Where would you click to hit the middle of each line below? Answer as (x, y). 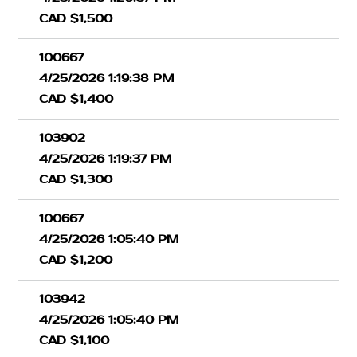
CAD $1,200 (76, 260)
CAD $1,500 (76, 18)
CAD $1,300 (76, 179)
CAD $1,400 (76, 99)
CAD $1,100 (74, 340)
